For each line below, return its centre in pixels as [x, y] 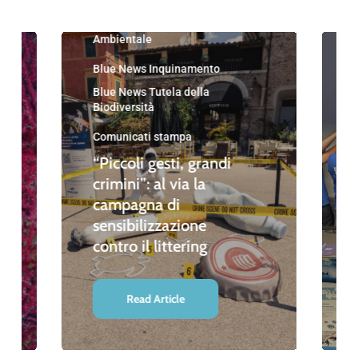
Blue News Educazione [151, 24]
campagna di [137, 205]
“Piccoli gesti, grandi [162, 163]
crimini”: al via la [149, 184]
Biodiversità [124, 107]
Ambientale [123, 40]
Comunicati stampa [143, 137]
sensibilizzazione [150, 226]
